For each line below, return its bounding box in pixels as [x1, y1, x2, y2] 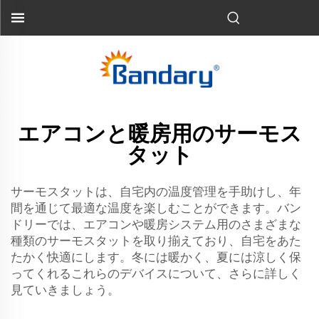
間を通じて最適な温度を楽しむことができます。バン [11, 201, 301, 215]
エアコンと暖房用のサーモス [17, 120, 302, 147]
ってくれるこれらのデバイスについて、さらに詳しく [11, 266, 301, 281]
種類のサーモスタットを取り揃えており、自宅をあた [11, 234, 301, 248]
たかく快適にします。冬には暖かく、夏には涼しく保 [11, 250, 301, 264]
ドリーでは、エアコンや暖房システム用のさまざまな [11, 217, 301, 231]
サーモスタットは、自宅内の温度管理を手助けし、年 [11, 184, 301, 199]
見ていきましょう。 [11, 283, 120, 297]
